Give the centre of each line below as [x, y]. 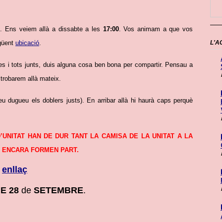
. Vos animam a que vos [156, 29]
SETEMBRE [58, 190]
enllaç [15, 169]
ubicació [27, 43]
